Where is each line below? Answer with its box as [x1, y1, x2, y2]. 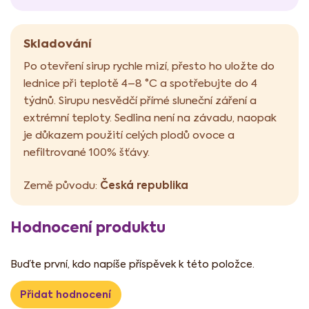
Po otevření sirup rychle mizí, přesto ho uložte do [23, 59, 275, 72]
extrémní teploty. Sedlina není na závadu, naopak [23, 110, 277, 124]
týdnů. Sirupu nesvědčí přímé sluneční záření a [23, 93, 257, 107]
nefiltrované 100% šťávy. [23, 145, 150, 159]
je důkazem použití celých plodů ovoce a [23, 128, 235, 141]
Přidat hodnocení [20, 287, 112, 301]
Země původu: [23, 179, 100, 192]
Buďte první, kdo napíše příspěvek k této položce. [10, 257, 255, 270]
